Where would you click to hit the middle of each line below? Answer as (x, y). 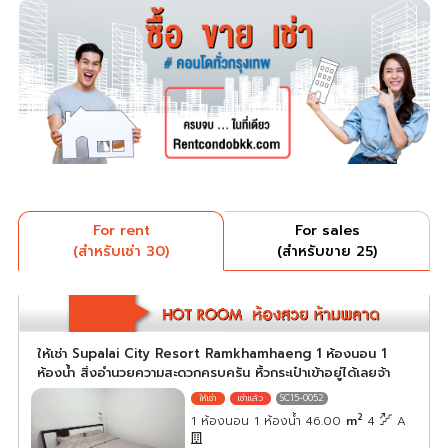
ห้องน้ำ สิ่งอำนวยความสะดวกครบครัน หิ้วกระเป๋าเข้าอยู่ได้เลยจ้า (213, 372)
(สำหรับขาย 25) (327, 252)
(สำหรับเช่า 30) (121, 252)
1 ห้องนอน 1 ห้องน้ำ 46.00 (269, 420)
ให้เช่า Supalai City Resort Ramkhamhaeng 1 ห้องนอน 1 (211, 353)
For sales (327, 231)
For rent (121, 231)
